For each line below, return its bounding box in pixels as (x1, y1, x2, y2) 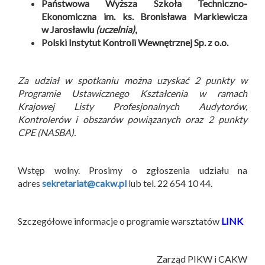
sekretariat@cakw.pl (42, 177, 127, 189)
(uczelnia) (96, 23, 135, 35)
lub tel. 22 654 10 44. (127, 177, 212, 189)
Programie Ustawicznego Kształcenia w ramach (18, 87, 247, 99)
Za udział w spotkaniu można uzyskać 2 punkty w (18, 74, 247, 86)
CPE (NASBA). (18, 126, 76, 138)
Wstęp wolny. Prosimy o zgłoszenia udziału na (18, 164, 247, 176)
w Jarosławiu (41, 23, 96, 35)
